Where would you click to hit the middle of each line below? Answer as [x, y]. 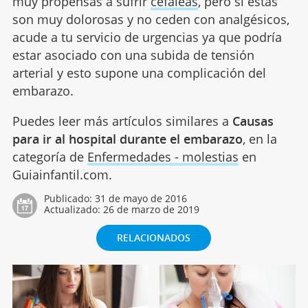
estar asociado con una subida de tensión [133, 55]
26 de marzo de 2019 [151, 209]
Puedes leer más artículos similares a [122, 121]
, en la [260, 139]
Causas [253, 121]
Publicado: [69, 198]
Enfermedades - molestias [163, 156]
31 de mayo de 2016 [141, 198]
